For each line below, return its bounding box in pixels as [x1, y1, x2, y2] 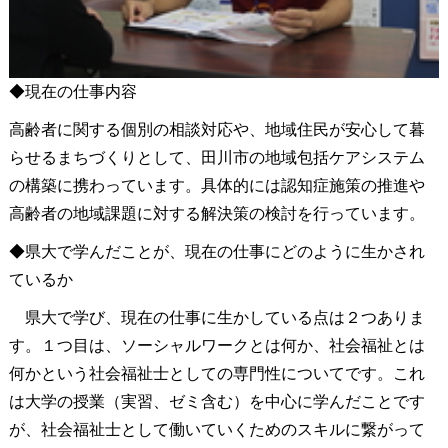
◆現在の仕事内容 [8, 82, 137, 100]
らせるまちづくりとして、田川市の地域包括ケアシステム [8, 148, 425, 166]
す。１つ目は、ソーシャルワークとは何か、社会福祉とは [8, 336, 425, 354]
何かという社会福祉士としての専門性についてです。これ [8, 364, 425, 382]
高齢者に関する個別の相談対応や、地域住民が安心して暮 [8, 120, 425, 138]
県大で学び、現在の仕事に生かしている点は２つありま [8, 308, 425, 326]
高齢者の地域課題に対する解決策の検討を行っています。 [8, 204, 425, 222]
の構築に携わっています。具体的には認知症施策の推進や [8, 176, 425, 194]
